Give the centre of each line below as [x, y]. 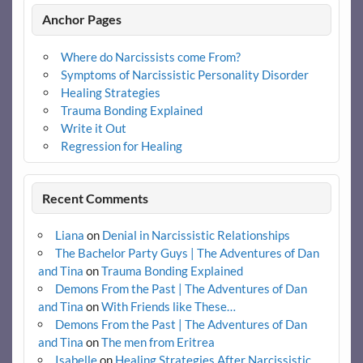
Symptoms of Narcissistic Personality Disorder [185, 75]
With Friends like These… [168, 307]
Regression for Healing [122, 146]
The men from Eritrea [158, 342]
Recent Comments [96, 198]
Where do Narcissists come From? [151, 57]
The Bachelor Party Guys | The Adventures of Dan [187, 253]
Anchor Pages [82, 19]
